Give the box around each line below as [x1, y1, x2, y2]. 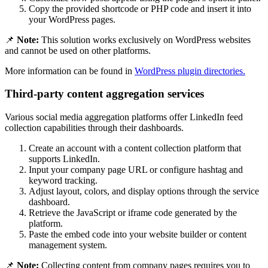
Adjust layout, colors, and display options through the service [29, 186, 259, 197]
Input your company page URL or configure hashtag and [29, 165, 243, 175]
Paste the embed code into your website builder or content [29, 229, 246, 240]
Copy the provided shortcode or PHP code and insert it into [29, 3, 251, 14]
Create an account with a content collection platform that [29, 143, 241, 154]
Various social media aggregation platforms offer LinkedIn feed [5, 112, 243, 123]
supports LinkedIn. [29, 154, 100, 165]
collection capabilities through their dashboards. [5, 123, 184, 133]
